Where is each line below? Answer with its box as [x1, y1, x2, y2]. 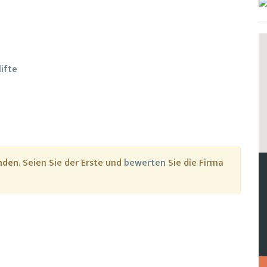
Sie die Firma [166, 155, 223, 171]
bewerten [124, 155, 166, 171]
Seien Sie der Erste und [20, 155, 124, 171]
